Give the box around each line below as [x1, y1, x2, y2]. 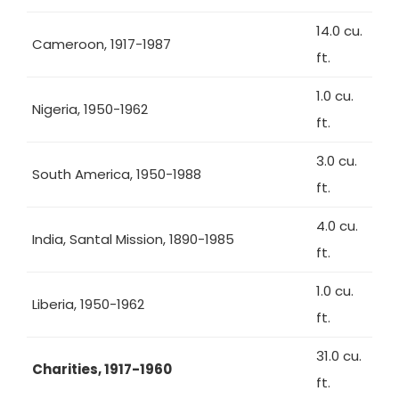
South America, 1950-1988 [32, 165, 201, 183]
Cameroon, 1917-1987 [32, 35, 171, 53]
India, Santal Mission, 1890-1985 [32, 230, 234, 248]
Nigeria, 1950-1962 [32, 100, 148, 118]
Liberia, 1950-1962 [32, 295, 144, 313]
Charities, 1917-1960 [32, 360, 172, 379]
